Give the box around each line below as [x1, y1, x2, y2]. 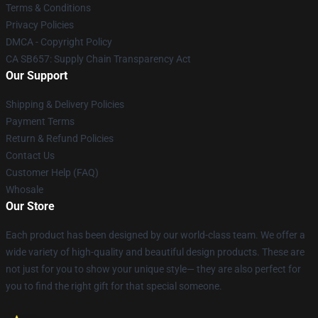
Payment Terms [6, 116, 75, 127]
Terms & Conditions [6, 2, 91, 13]
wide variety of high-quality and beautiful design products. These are [6, 246, 305, 258]
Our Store [6, 199, 55, 213]
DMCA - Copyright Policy [6, 36, 112, 48]
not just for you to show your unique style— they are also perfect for [6, 263, 301, 275]
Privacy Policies [6, 19, 74, 31]
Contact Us [6, 150, 55, 161]
